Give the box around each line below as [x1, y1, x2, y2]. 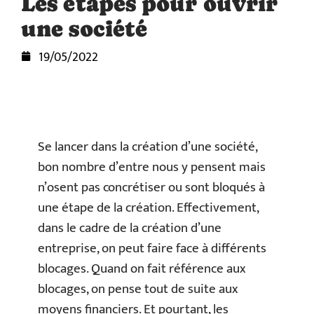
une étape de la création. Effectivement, [38, 197, 259, 219]
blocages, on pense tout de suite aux [38, 278, 238, 300]
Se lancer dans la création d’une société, [38, 136, 257, 158]
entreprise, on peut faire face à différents [38, 238, 266, 259]
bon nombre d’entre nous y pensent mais [38, 156, 266, 178]
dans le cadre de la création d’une [38, 217, 221, 239]
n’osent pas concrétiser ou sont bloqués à [38, 177, 265, 198]
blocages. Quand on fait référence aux [38, 258, 246, 280]
